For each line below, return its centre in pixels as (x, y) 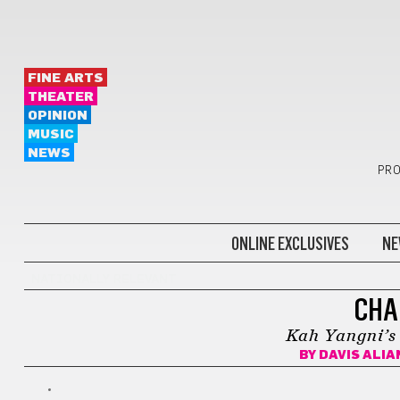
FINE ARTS (65, 78)
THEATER (60, 97)
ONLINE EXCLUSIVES (290, 243)
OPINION (57, 116)
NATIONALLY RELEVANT (104, 279)
